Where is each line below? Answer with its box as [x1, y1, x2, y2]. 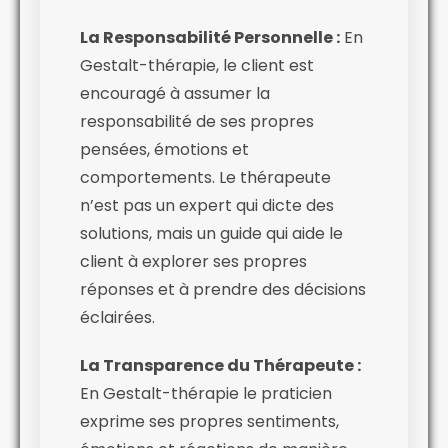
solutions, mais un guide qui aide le [80, 221, 343, 245]
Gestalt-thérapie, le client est [80, 53, 314, 77]
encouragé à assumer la [80, 81, 270, 105]
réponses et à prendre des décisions [80, 277, 366, 301]
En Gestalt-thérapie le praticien [80, 381, 332, 405]
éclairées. [80, 305, 155, 329]
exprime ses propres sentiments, [80, 409, 339, 433]
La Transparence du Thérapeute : [80, 353, 361, 377]
